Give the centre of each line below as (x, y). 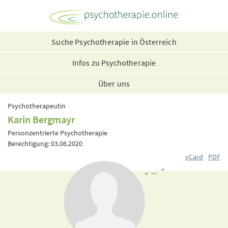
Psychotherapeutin (37, 106)
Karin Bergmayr (41, 119)
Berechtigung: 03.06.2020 (45, 143)
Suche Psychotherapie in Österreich (114, 42)
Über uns (114, 83)
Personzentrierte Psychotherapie (58, 133)
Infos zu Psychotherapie (114, 63)
